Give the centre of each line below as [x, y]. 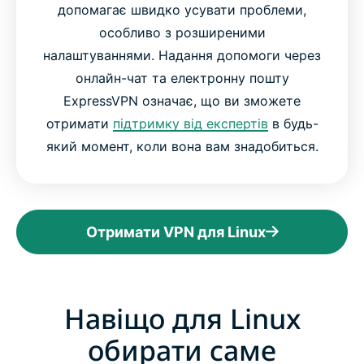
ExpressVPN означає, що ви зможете [182, 100]
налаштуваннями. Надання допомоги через [182, 55]
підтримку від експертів [190, 123]
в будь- [293, 123]
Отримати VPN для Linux [175, 232]
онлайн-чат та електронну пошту [182, 78]
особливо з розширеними [182, 32]
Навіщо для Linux [182, 318]
